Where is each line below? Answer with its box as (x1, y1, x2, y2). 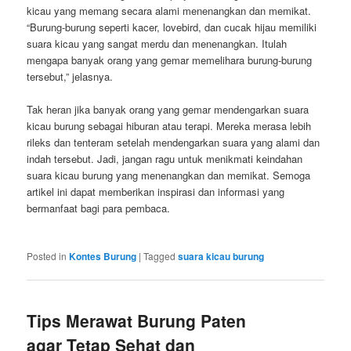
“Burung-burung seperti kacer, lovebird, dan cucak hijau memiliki (27, 19, 317, 34)
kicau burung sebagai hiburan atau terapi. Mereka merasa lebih (27, 118, 312, 133)
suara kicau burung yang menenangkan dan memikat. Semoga (27, 167, 311, 183)
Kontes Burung (69, 248, 137, 263)
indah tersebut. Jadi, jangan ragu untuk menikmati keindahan (27, 150, 303, 166)
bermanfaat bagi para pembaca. (27, 200, 171, 215)
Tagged (143, 248, 176, 262)
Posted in (27, 248, 67, 262)
